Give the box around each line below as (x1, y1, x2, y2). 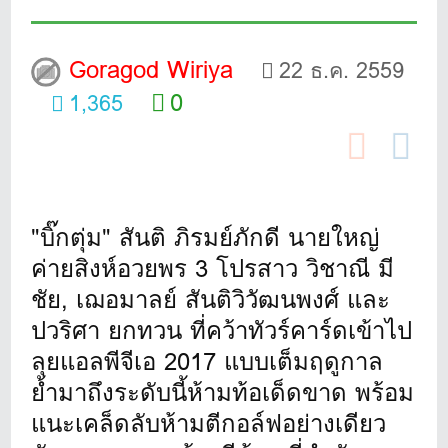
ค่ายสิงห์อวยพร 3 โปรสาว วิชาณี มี (31, 248, 395, 288)
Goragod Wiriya (69, 49, 234, 89)
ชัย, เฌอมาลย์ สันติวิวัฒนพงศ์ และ (31, 279, 391, 319)
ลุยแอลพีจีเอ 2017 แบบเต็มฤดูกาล (31, 341, 384, 381)
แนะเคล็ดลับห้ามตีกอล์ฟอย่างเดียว (31, 403, 387, 443)
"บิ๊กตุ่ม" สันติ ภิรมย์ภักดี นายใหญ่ (31, 217, 380, 257)
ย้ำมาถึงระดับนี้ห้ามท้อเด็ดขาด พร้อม (31, 372, 415, 412)
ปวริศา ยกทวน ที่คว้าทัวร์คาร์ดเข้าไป (31, 310, 413, 350)
